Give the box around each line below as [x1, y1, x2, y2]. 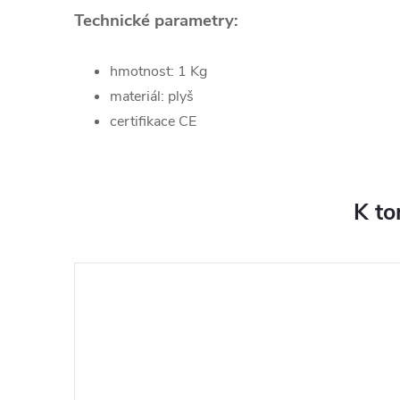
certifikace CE [110, 112, 196, 131]
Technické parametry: [74, 9, 238, 32]
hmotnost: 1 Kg [110, 62, 207, 81]
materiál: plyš [110, 87, 194, 106]
